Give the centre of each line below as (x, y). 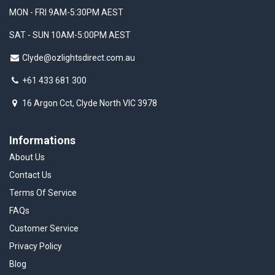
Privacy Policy (36, 246)
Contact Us (30, 175)
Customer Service (44, 229)
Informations (42, 141)
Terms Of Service (43, 193)
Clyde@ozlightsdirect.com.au (79, 58)
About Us (27, 157)
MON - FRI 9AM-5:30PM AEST (66, 13)
